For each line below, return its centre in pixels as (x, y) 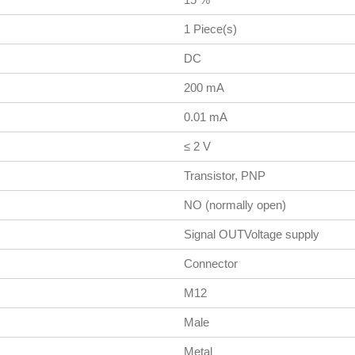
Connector (210, 263)
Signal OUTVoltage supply (251, 234)
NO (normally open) (235, 204)
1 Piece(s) (210, 29)
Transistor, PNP (224, 175)
